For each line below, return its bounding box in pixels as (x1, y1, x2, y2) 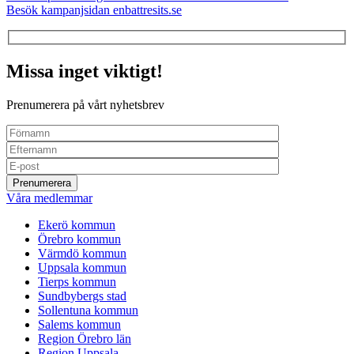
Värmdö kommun (38, 247, 126, 261)
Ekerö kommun (38, 218, 115, 232)
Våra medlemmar (6, 191, 92, 205)
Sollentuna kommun (38, 303, 138, 318)
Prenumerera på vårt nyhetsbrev (6, 98, 164, 112)
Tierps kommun (38, 275, 116, 289)
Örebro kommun (38, 232, 121, 247)
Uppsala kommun (38, 261, 126, 275)
